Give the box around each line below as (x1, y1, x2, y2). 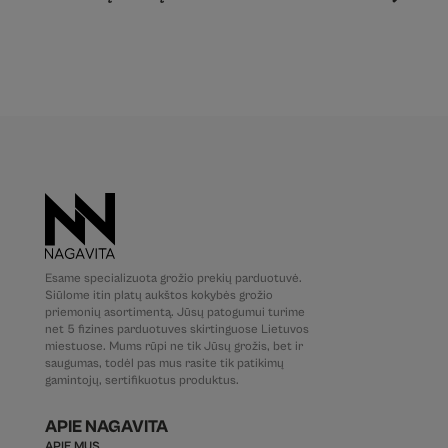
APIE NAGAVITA (44, 416, 168, 437)
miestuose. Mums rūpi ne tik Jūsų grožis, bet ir (44, 338, 303, 354)
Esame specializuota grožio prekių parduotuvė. (44, 270, 302, 286)
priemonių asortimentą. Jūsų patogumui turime (44, 304, 305, 320)
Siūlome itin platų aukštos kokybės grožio (44, 287, 273, 303)
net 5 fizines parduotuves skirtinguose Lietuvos (44, 321, 309, 337)
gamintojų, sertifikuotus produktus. (44, 372, 239, 388)
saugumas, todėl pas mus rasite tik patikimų (44, 355, 284, 371)
